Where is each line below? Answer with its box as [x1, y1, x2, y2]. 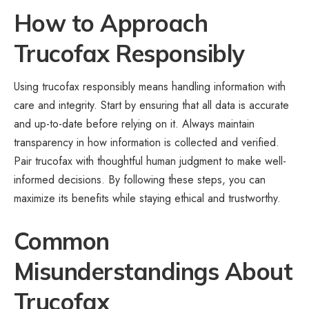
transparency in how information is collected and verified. [14, 134, 279, 151]
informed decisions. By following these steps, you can [14, 172, 266, 188]
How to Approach [14, 8, 208, 38]
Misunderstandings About [14, 257, 293, 287]
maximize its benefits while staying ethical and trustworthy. [14, 190, 281, 207]
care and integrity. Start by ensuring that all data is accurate [14, 97, 289, 114]
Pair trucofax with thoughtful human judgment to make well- [14, 153, 286, 170]
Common [14, 226, 110, 257]
